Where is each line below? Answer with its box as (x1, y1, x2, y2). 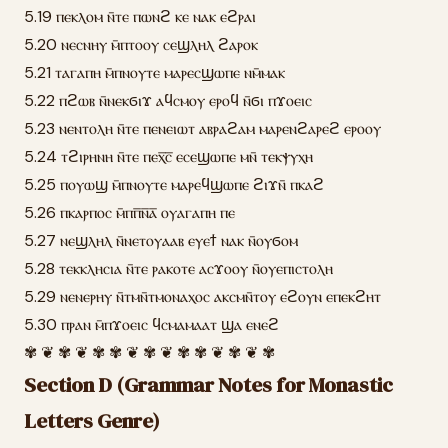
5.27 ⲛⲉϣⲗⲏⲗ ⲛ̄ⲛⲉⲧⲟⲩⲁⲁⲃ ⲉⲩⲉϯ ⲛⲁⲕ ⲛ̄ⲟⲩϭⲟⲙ (24, 230, 298, 251)
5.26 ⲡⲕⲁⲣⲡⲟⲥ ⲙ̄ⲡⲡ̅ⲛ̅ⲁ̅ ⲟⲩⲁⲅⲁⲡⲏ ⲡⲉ (24, 202, 235, 223)
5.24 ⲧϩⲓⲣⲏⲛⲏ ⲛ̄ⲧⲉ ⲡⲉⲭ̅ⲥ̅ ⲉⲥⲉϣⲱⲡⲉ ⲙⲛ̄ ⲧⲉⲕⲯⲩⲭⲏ (24, 146, 313, 167)
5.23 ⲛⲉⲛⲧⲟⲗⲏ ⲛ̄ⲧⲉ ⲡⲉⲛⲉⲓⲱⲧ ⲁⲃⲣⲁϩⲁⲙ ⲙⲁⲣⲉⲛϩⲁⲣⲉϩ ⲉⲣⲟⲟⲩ (24, 118, 381, 139)
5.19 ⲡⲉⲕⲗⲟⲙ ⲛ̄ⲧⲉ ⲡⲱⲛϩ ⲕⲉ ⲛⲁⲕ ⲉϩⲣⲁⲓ (24, 6, 256, 27)
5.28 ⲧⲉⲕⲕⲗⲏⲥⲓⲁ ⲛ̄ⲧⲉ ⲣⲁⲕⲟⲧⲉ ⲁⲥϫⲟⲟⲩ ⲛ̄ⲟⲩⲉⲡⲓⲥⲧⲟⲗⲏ (24, 258, 333, 279)
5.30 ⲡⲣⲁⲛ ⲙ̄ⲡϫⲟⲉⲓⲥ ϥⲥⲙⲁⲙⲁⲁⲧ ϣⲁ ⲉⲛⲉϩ (24, 314, 279, 335)
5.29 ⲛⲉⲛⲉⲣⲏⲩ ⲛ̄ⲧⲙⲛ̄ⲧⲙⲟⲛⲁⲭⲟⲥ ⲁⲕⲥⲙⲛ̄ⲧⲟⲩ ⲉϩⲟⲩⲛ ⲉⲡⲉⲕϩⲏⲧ (24, 286, 381, 307)
